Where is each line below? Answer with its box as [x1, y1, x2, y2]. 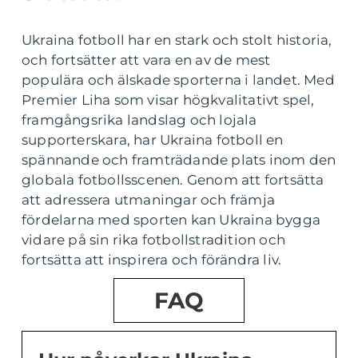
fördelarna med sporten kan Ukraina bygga [22, 212, 321, 229]
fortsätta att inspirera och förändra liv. [22, 252, 282, 268]
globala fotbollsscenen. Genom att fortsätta [22, 172, 324, 189]
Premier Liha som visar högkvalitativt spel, [22, 92, 315, 109]
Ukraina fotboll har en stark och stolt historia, [22, 32, 332, 49]
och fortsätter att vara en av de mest [22, 52, 271, 69]
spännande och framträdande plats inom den [22, 152, 336, 169]
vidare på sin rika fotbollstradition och [22, 232, 286, 249]
